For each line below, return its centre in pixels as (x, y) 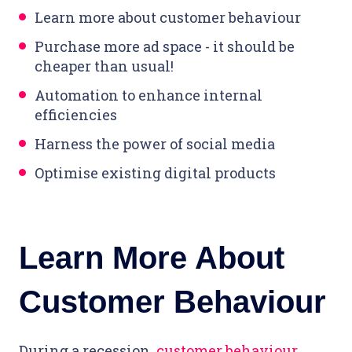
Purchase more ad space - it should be (165, 47)
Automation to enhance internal (148, 95)
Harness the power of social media (155, 144)
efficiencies (76, 115)
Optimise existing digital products (155, 173)
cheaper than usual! (104, 66)
